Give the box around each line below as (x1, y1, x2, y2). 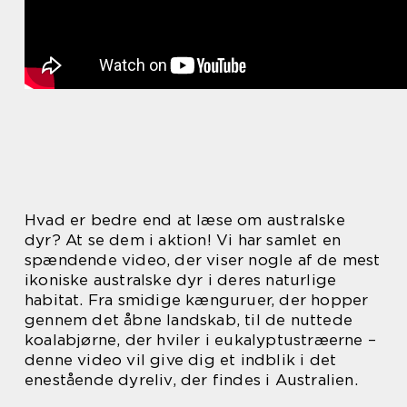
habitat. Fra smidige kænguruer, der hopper (25, 291, 369, 310)
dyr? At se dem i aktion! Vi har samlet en (25, 231, 342, 250)
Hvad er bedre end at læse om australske (25, 211, 345, 230)
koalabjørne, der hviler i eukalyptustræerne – (25, 331, 377, 350)
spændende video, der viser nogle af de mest (25, 251, 381, 270)
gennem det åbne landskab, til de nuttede (25, 311, 353, 330)
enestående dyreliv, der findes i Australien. (25, 371, 358, 390)
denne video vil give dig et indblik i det (25, 351, 337, 370)
